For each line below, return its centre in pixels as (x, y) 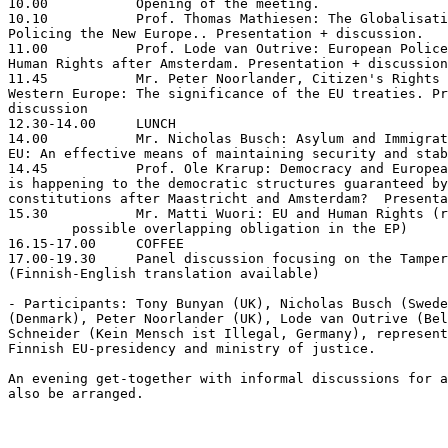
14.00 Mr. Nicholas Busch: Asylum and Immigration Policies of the (28, 138)
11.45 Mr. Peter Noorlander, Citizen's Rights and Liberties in (28, 78)
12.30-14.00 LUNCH (52, 123)
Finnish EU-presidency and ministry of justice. (192, 348)
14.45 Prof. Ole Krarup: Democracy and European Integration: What (28, 168)
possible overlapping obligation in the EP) (40, 228)
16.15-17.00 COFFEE (52, 243)
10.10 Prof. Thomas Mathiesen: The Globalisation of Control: (28, 18)
